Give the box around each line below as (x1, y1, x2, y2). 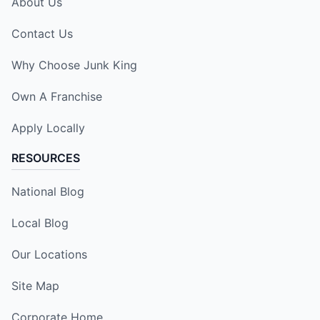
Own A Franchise (11, 89, 102, 104)
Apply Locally (11, 120, 85, 135)
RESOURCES (11, 150, 80, 165)
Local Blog (11, 215, 69, 230)
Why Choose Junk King (11, 57, 137, 72)
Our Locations (11, 246, 87, 261)
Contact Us (11, 26, 73, 41)
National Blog (11, 184, 84, 199)
